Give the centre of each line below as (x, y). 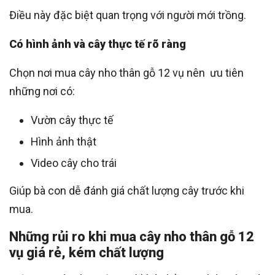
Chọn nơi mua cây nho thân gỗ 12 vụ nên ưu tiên (126, 73)
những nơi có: (42, 91)
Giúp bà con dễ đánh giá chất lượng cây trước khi (127, 191)
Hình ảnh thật (64, 142)
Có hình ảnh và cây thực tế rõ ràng (98, 44)
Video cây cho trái (74, 163)
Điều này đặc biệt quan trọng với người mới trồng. (128, 15)
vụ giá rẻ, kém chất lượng (87, 253)
